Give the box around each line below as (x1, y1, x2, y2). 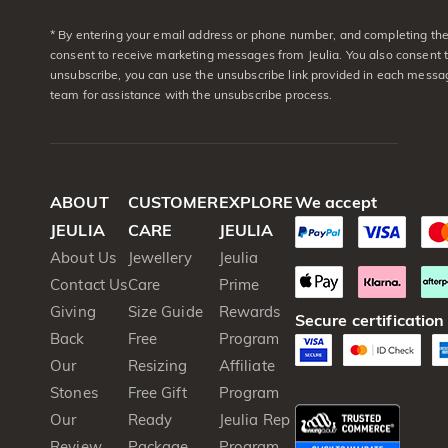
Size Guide (127, 301, 203, 321)
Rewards (218, 301, 281, 321)
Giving (50, 301, 96, 321)
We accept (294, 191, 378, 212)
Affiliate (218, 355, 275, 375)
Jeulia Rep (218, 409, 290, 429)
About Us (50, 247, 117, 267)
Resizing (127, 355, 188, 375)
